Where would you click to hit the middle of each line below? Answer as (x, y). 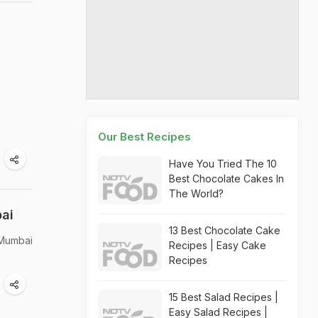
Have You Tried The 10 (223, 164)
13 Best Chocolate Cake (225, 230)
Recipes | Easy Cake (218, 245)
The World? (196, 193)
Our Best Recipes (144, 137)
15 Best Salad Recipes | (224, 297)
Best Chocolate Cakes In (226, 179)
